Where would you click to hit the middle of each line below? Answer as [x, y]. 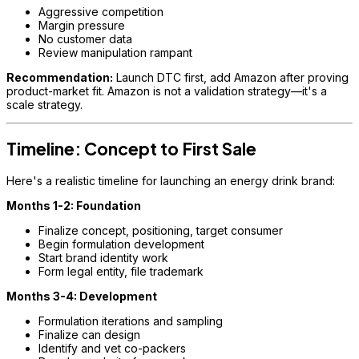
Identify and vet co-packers [112, 348]
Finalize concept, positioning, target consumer [161, 230]
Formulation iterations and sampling [131, 321]
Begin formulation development [121, 244]
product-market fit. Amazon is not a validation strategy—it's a [167, 91]
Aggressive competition [101, 11]
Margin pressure [82, 25]
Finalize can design [89, 334]
